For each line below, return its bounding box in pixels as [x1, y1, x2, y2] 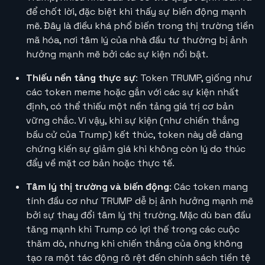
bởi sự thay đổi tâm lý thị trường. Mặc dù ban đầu [26, 209, 251, 222]
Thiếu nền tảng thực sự [26, 72, 135, 85]
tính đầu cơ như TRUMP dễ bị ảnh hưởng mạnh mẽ [26, 195, 253, 208]
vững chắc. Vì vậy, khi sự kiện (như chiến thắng [26, 114, 239, 127]
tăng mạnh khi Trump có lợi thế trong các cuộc [26, 223, 240, 236]
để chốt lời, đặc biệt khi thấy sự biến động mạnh [26, 5, 246, 18]
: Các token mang [169, 180, 248, 193]
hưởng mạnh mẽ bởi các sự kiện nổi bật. [26, 48, 208, 61]
